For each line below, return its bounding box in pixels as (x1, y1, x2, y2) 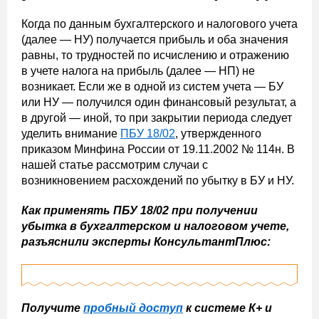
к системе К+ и (183, 302, 272, 314)
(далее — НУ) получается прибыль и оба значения (21, 33, 288, 46)
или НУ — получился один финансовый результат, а (21, 96, 296, 108)
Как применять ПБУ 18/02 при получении (21, 204, 258, 216)
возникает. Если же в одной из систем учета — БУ (21, 80, 283, 93)
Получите (21, 302, 83, 314)
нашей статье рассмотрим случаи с (21, 159, 208, 171)
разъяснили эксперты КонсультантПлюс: (21, 236, 271, 248)
